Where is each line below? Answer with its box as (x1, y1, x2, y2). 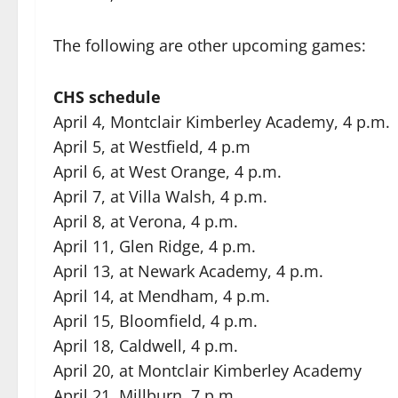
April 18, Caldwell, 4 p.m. (53, 335, 238, 356)
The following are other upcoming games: (53, 35, 366, 56)
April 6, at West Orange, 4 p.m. (53, 161, 282, 182)
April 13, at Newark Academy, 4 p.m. (53, 260, 323, 282)
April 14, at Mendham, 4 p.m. (53, 285, 270, 306)
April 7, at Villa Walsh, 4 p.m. (53, 186, 267, 207)
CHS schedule (53, 86, 161, 107)
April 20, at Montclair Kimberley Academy (53, 360, 362, 381)
